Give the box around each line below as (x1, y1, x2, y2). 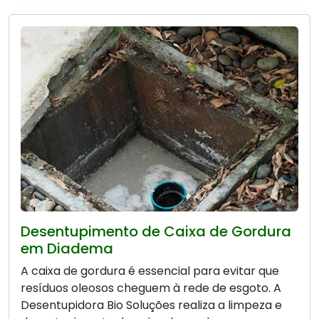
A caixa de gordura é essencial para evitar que (21, 263, 279, 280)
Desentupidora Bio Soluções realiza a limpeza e (21, 297, 282, 314)
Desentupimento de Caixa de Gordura (21, 221, 291, 242)
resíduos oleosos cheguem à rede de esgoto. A (21, 280, 281, 297)
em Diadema (21, 239, 113, 259)
